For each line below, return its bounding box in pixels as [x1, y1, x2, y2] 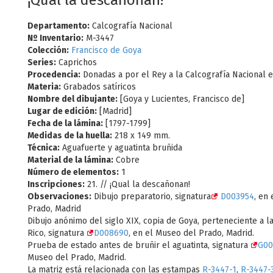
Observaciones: [27, 191, 91, 202]
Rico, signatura [27, 228, 87, 238]
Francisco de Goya [71, 45, 141, 55]
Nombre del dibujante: [27, 94, 118, 104]
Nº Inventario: [27, 33, 83, 43]
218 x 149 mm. [112, 130, 170, 141]
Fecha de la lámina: [27, 118, 103, 129]
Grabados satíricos [61, 82, 136, 92]
